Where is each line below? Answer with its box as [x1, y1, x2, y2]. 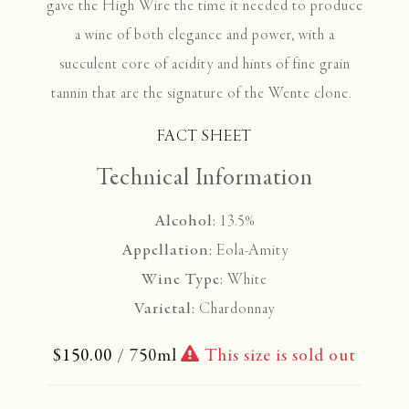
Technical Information [96, 166, 313, 191]
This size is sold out [200, 346, 356, 365]
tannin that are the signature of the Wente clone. [50, 85, 359, 102]
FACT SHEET [157, 128, 252, 145]
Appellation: [121, 242, 213, 259]
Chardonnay [195, 300, 275, 318]
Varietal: [134, 300, 195, 318]
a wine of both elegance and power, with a [74, 26, 335, 44]
